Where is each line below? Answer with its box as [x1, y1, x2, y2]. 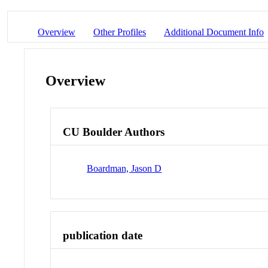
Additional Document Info [164, 26, 264, 37]
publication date [63, 229, 143, 242]
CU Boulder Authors [63, 126, 165, 139]
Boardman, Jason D [87, 163, 162, 173]
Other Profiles [93, 26, 146, 37]
